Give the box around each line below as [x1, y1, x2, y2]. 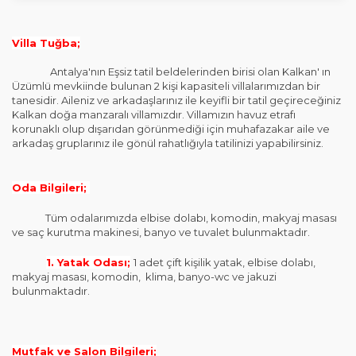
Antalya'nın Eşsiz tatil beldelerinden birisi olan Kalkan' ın [12, 65, 331, 78]
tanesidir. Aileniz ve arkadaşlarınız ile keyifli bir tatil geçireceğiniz [12, 94, 341, 106]
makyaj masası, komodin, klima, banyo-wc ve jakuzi [12, 270, 277, 283]
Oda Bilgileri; [12, 181, 90, 194]
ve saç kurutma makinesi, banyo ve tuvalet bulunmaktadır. [12, 226, 310, 238]
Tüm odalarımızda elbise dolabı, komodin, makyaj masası [12, 211, 337, 224]
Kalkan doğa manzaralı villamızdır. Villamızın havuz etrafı [12, 108, 296, 121]
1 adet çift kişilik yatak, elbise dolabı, [133, 256, 315, 269]
